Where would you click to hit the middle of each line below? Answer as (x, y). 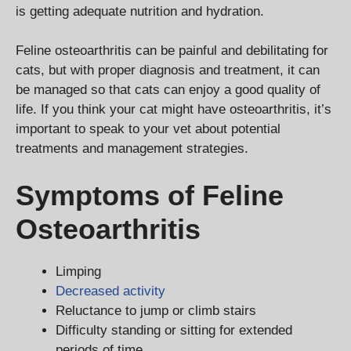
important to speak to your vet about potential (148, 129)
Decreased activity (110, 291)
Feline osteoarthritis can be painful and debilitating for (172, 51)
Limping (78, 271)
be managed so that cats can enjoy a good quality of (168, 90)
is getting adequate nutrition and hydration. (140, 11)
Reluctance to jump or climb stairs (156, 310)
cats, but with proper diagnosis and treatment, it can (168, 71)
